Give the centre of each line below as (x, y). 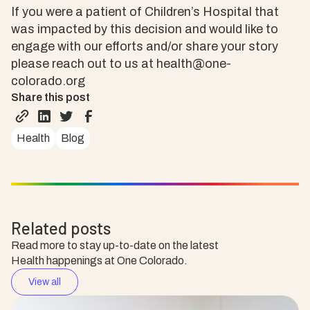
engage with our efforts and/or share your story (145, 46)
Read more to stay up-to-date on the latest (115, 245)
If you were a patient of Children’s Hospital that (145, 12)
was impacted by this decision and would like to (145, 29)
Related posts (61, 228)
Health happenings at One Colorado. (99, 261)
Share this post (51, 97)
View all (45, 282)
